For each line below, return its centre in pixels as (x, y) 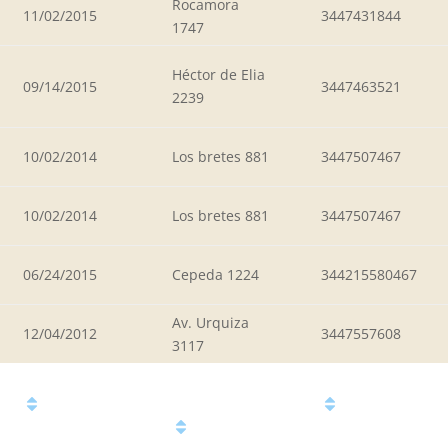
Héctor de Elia (218, 74)
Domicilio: (238, 428)
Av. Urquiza (210, 322)
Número (379, 405)
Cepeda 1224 (215, 274)
